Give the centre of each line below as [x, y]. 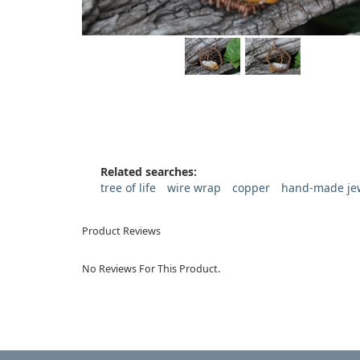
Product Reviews [121, 231]
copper [251, 188]
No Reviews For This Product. [151, 269]
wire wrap [194, 188]
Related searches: [148, 172]
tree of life [128, 188]
